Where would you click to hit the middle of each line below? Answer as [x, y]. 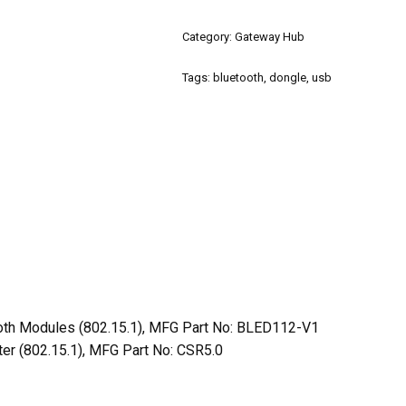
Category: [209, 37]
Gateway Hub [270, 37]
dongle [288, 77]
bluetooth [239, 77]
